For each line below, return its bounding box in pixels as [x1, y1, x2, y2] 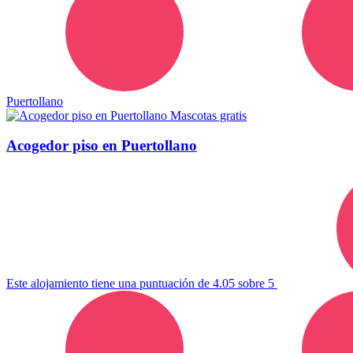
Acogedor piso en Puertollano [6, 137, 197, 154]
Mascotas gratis [170, 108, 247, 122]
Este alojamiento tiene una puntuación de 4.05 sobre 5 [6, 277, 277, 291]
